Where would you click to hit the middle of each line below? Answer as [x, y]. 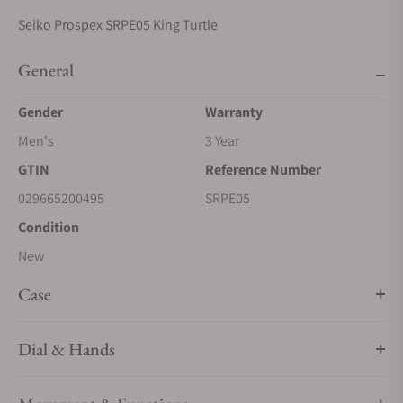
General [46, 70]
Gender [40, 112]
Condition [49, 227]
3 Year [222, 141]
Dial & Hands [67, 349]
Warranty [234, 112]
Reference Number [263, 170]
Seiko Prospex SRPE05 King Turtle [118, 25]
